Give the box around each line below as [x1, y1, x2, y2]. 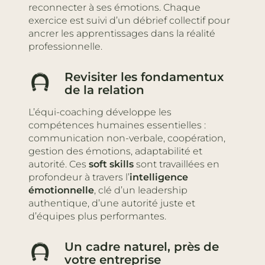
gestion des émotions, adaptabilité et [28, 145, 202, 157]
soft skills [89, 158, 134, 170]
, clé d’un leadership [94, 184, 188, 196]
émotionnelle [28, 184, 94, 196]
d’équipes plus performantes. [28, 210, 166, 222]
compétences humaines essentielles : [28, 119, 206, 131]
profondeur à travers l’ [28, 171, 130, 183]
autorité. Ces [28, 158, 89, 170]
